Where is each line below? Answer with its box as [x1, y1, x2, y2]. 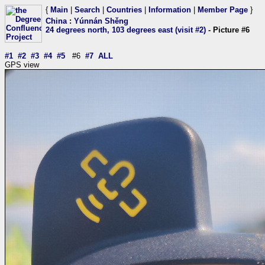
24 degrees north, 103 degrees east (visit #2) [46, 25, 206, 34]
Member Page [198, 5, 248, 14]
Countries [106, 5, 142, 14]
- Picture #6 [206, 25, 250, 34]
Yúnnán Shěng [74, 17, 128, 25]
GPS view [5, 60, 39, 69]
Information [148, 5, 191, 14]
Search [75, 5, 100, 14]
